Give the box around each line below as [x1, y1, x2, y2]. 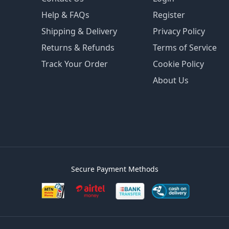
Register [152, 9, 185, 21]
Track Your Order [41, 58, 108, 70]
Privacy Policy [152, 26, 205, 37]
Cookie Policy [152, 58, 204, 70]
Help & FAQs [41, 9, 90, 21]
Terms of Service [152, 42, 217, 54]
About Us [152, 75, 189, 86]
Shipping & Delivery [41, 26, 118, 37]
